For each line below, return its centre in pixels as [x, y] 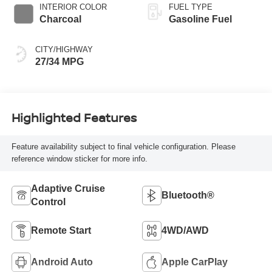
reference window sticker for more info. [79, 159]
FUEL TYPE [191, 7]
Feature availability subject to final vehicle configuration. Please [123, 147]
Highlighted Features [74, 117]
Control [48, 202]
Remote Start [61, 231]
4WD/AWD [185, 231]
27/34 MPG [59, 61]
